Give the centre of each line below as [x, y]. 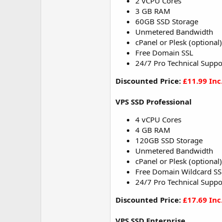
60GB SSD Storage [167, 21]
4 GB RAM [153, 130]
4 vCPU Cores [158, 119]
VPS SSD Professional [154, 102]
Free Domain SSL [164, 53]
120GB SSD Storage [169, 140]
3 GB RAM [153, 11]
